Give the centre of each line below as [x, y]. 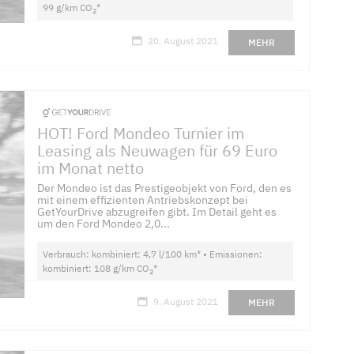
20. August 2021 [183, 40]
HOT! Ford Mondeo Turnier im [141, 133]
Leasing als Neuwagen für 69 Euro [158, 150]
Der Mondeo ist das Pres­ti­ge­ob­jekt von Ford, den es [165, 188]
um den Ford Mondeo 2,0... [104, 224]
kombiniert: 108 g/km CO [96, 269]
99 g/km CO [68, 8]
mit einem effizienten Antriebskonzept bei [143, 200]
